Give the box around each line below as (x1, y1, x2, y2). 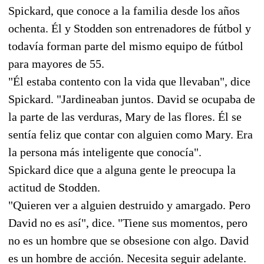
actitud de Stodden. (8, 180, 100, 194)
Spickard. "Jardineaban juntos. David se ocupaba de (8, 92, 255, 105)
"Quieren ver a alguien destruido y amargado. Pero (8, 198, 250, 212)
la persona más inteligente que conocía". (8, 145, 202, 159)
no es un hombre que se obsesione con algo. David (8, 233, 249, 247)
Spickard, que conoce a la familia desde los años (8, 4, 240, 17)
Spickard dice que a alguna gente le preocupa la (8, 163, 236, 176)
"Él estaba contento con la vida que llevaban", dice (8, 74, 250, 88)
